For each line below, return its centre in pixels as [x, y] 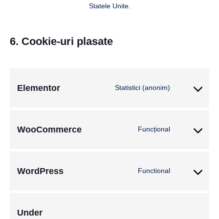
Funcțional [154, 129]
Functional [154, 171]
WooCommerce [49, 129]
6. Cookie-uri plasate [61, 41]
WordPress [40, 171]
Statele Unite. [109, 6]
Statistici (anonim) [142, 88]
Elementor [39, 88]
